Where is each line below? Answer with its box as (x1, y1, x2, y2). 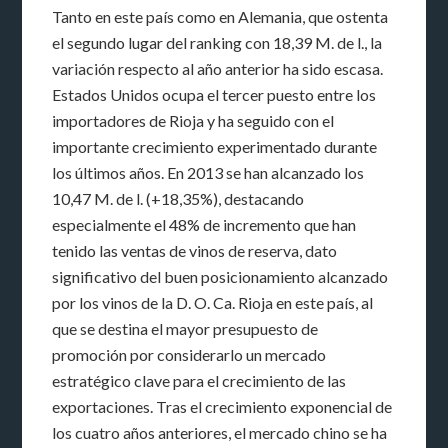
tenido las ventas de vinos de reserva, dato (52, 240, 338, 260)
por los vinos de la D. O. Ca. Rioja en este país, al (52, 292, 374, 312)
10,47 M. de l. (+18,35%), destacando (52, 188, 305, 208)
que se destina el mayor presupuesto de (52, 318, 319, 338)
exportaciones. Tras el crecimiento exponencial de (52, 396, 393, 416)
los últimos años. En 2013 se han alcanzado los (52, 162, 365, 182)
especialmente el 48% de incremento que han (52, 214, 357, 234)
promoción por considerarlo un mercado (52, 344, 327, 364)
